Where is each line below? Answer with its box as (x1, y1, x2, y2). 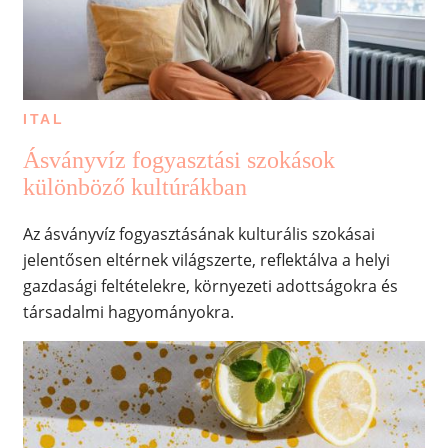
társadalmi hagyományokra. (22, 300, 234, 323)
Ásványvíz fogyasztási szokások (22, 146, 335, 173)
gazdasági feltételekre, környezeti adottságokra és (22, 274, 398, 297)
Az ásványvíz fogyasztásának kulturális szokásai (22, 222, 375, 245)
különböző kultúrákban (22, 173, 247, 200)
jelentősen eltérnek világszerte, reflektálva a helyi (22, 248, 390, 271)
